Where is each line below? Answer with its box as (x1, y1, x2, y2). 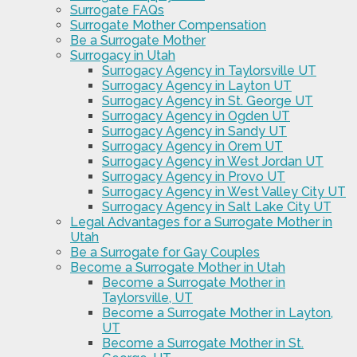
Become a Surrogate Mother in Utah (70, 260, 285, 276)
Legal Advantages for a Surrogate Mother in (70, 214, 332, 230)
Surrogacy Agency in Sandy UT (102, 124, 287, 139)
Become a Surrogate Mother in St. (102, 335, 304, 351)
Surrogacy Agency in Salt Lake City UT (102, 199, 331, 215)
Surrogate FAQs (70, 2, 164, 18)
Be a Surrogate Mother (70, 33, 206, 49)
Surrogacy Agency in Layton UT (102, 78, 292, 94)
